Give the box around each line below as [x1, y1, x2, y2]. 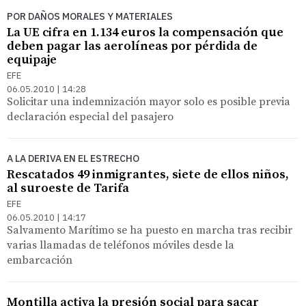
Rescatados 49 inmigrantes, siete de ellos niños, [7, 166, 289, 182]
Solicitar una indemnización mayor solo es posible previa [7, 94, 290, 109]
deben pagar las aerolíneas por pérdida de [7, 38, 258, 54]
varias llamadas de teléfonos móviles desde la [7, 238, 234, 252]
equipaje [7, 51, 57, 68]
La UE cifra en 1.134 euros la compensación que [7, 24, 283, 40]
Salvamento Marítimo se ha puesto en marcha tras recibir [7, 223, 292, 237]
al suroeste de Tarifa [7, 180, 129, 196]
